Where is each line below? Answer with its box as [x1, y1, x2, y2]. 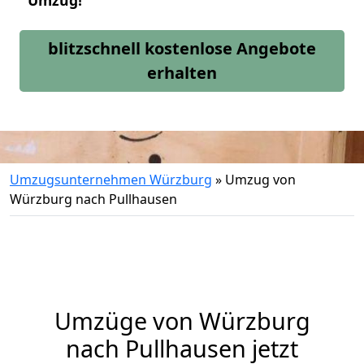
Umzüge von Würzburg [54, 305, 310, 336]
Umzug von [225, 171, 296, 188]
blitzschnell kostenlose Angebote [48, 37, 316, 59]
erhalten [147, 62, 217, 84]
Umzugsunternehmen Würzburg [10, 171, 212, 188]
